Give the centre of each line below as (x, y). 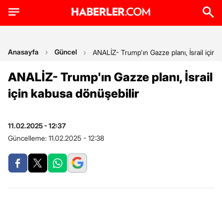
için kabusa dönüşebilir (74, 93)
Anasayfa (23, 52)
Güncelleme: (28, 138)
